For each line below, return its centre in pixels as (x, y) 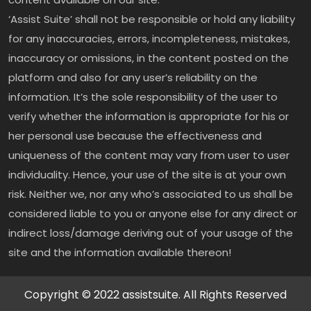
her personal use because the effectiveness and (135, 136)
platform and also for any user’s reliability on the (133, 78)
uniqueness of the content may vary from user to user (149, 155)
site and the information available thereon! (120, 253)
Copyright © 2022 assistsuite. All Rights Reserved (155, 295)
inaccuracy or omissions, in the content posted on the (149, 58)
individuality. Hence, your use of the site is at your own (147, 175)
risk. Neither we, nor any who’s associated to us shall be (151, 194)
